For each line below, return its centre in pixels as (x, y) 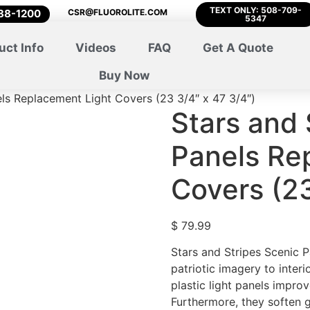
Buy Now (125, 75)
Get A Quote (238, 48)
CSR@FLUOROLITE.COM (118, 12)
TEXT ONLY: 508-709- (256, 10)
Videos (95, 48)
